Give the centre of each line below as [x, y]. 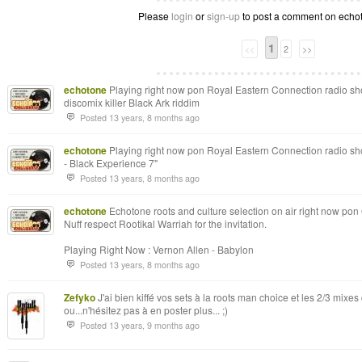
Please [154, 16]
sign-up [223, 16]
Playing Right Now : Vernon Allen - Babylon [159, 249]
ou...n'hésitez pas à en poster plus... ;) [146, 310]
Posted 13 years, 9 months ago [140, 325]
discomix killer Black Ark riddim [132, 102]
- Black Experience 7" [111, 163]
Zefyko [80, 297]
